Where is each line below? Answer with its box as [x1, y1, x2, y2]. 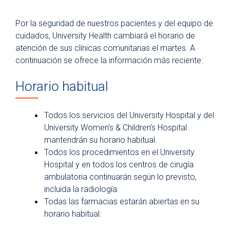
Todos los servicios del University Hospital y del [44, 110, 214, 121]
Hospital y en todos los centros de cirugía [44, 160, 194, 170]
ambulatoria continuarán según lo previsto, [44, 172, 197, 182]
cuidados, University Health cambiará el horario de [15, 31, 195, 41]
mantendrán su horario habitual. [44, 135, 157, 145]
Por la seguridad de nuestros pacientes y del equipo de [15, 18, 213, 28]
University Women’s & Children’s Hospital [44, 123, 187, 133]
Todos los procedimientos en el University [44, 147, 195, 158]
